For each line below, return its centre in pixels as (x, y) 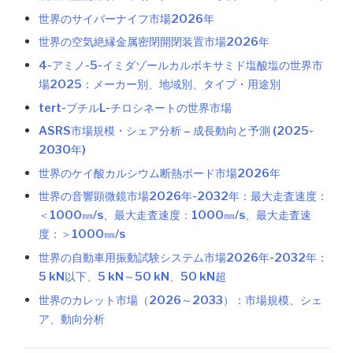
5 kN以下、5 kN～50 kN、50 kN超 (133, 276)
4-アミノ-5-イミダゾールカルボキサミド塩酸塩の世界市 (181, 65)
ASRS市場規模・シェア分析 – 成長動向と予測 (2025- (176, 131)
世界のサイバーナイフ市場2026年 (127, 19)
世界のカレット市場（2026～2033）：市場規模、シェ (181, 300)
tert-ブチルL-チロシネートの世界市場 (136, 108)
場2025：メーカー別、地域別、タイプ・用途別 (160, 84)
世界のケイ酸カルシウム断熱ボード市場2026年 (160, 173)
